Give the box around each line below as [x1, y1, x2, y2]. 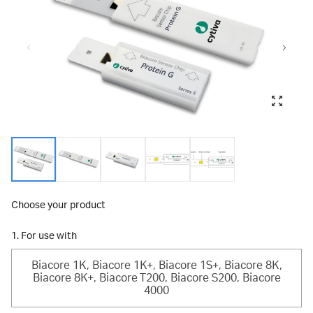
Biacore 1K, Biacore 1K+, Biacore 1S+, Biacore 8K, [31, 259, 282, 272]
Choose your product [11, 200, 105, 211]
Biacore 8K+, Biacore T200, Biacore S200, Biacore [32, 272, 281, 284]
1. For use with [11, 231, 77, 242]
